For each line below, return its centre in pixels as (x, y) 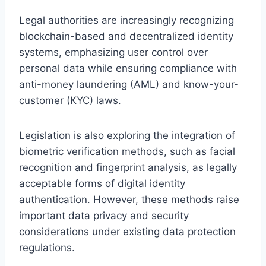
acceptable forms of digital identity (102, 183)
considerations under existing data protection (127, 231)
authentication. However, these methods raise (129, 199)
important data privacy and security (104, 215)
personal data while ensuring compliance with (128, 68)
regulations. (47, 247)
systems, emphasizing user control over (113, 52)
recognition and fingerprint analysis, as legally (128, 167)
